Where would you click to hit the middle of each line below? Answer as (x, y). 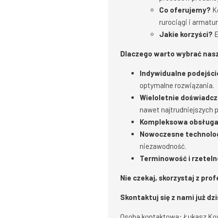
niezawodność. (163, 146)
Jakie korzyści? (186, 34)
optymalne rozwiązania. (177, 85)
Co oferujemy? (185, 10)
